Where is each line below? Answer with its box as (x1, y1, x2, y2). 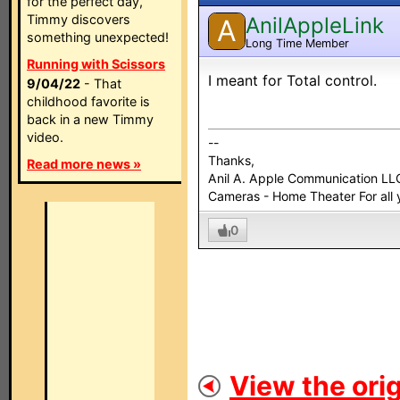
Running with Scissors (27, 56, 165, 71)
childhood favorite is (27, 94, 150, 109)
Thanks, (208, 153, 254, 168)
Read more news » (27, 156, 141, 171)
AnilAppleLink (246, 12, 384, 38)
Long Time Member (246, 36, 349, 50)
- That (80, 76, 121, 91)
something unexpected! (27, 29, 169, 45)
